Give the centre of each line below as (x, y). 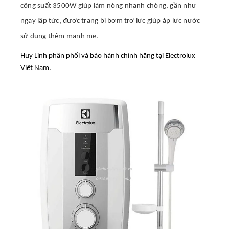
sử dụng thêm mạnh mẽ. (60, 37)
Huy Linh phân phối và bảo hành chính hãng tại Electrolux (108, 56)
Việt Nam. (36, 68)
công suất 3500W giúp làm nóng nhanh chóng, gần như (109, 6)
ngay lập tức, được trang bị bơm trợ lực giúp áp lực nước (110, 21)
